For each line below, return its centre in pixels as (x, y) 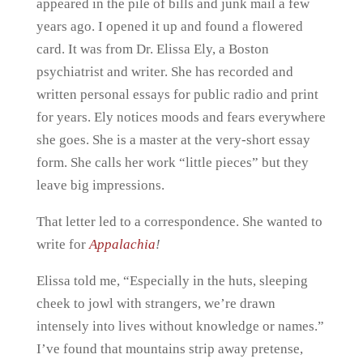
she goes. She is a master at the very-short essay (173, 140)
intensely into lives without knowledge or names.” (180, 326)
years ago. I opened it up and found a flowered (169, 26)
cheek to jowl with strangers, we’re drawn (156, 303)
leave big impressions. (100, 185)
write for (62, 244)
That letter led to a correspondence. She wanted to (179, 222)
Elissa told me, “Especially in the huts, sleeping (172, 281)
